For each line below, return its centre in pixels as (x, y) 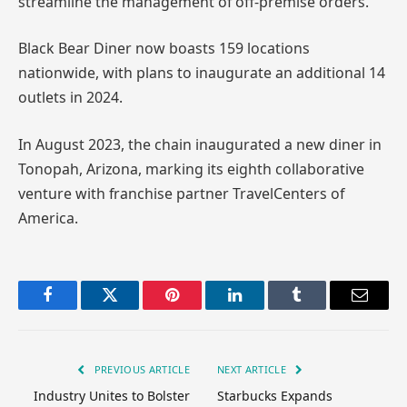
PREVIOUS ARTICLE (140, 369)
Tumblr (320, 308)
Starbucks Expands (275, 395)
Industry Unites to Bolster (112, 395)
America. (48, 218)
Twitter (132, 308)
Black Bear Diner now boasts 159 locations (164, 49)
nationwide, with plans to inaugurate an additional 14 (202, 73)
